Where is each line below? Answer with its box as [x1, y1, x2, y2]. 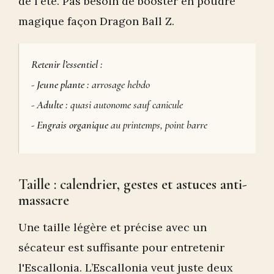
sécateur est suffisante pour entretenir [18, 240, 224, 254]
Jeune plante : [37, 77, 89, 91]
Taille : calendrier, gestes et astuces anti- [18, 175, 247, 193]
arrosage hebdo [89, 77, 150, 91]
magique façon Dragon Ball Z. [18, 13, 174, 28]
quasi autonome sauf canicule [68, 97, 183, 111]
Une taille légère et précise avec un [18, 220, 207, 234]
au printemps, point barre [108, 117, 207, 131]
